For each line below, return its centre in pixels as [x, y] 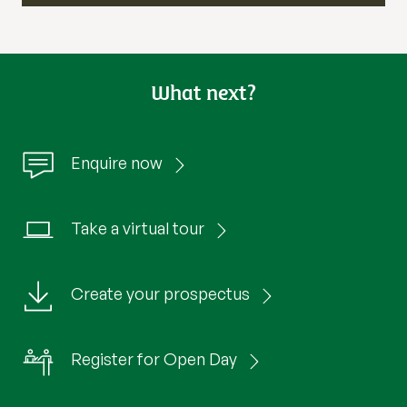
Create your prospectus [160, 294]
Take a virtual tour [138, 228]
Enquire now [117, 163]
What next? [203, 92]
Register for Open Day [154, 359]
